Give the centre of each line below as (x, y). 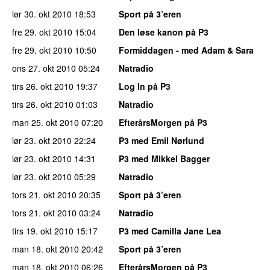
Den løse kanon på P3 (164, 32)
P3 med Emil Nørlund (162, 140)
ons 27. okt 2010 (44, 68)
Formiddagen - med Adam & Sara (186, 50)
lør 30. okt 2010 (42, 14)
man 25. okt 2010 (46, 122)
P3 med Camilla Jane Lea (170, 231)
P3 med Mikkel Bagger (164, 158)
